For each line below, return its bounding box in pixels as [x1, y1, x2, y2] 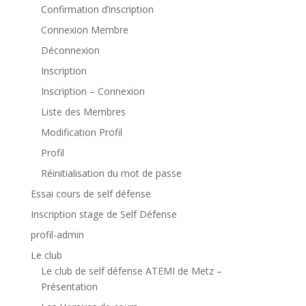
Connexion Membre [40, 23, 128, 37]
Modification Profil [40, 126, 122, 139]
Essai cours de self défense [30, 187, 151, 201]
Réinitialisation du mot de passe [40, 167, 182, 180]
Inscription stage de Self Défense [30, 208, 177, 221]
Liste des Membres [40, 105, 126, 119]
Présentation [40, 280, 98, 294]
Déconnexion [40, 44, 100, 57]
